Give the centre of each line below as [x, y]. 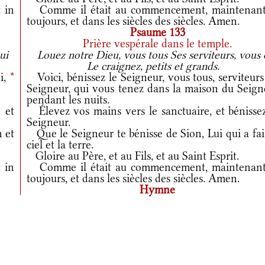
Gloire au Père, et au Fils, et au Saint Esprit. [133, 156]
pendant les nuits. [68, 100]
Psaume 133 [153, 32]
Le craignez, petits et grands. [153, 66]
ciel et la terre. [60, 145]
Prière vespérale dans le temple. [153, 43]
